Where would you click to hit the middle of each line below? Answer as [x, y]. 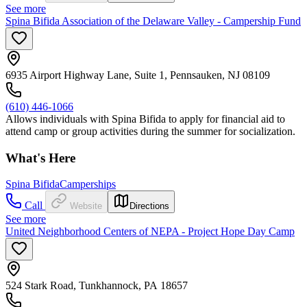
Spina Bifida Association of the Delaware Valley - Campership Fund [153, 21]
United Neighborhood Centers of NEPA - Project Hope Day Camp [150, 232]
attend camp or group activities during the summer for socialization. [150, 131]
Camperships [88, 184]
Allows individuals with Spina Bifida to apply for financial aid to [145, 119]
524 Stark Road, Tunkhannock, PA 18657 [97, 286]
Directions [149, 206]
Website [86, 206]
